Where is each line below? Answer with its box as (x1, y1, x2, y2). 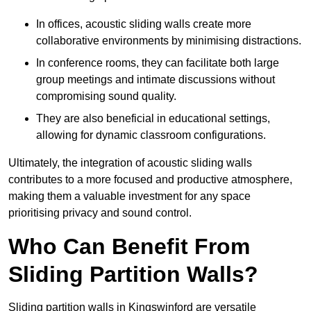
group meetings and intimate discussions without (36, 74, 275, 86)
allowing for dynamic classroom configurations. (36, 129, 266, 142)
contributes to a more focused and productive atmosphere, (8, 174, 292, 186)
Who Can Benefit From (8, 234, 250, 260)
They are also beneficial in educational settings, (36, 112, 270, 125)
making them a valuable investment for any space (8, 190, 251, 203)
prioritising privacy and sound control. (8, 207, 192, 219)
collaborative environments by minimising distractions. (36, 35, 301, 47)
